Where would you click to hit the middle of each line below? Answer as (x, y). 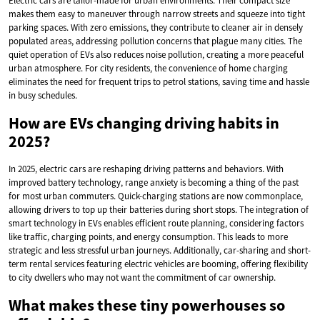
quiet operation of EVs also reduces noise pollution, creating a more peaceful (156, 54)
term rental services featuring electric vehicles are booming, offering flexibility (158, 264)
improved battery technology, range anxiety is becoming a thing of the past (154, 182)
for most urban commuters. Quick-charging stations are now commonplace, (156, 196)
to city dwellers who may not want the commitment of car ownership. (142, 277)
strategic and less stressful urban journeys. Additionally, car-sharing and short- (160, 250)
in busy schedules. (43, 95)
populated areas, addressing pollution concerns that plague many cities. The (155, 41)
